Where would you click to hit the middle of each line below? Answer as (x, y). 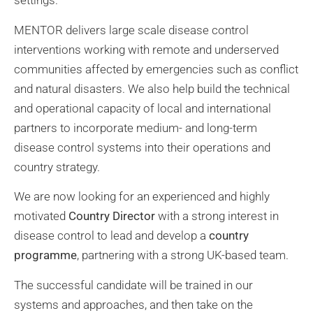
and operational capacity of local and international (143, 108)
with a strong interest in (217, 216)
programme (45, 255)
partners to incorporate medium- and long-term (136, 128)
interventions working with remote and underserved (146, 49)
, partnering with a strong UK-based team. (183, 255)
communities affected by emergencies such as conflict (156, 69)
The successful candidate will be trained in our (133, 285)
